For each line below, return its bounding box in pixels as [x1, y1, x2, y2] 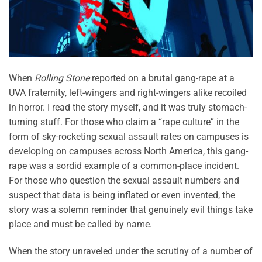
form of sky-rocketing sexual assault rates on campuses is [9, 131, 249, 142]
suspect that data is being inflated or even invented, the [9, 189, 235, 201]
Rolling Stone [35, 73, 89, 84]
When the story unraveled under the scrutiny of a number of [9, 245, 253, 257]
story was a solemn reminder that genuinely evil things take [9, 204, 253, 215]
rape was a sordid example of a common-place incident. [9, 160, 239, 171]
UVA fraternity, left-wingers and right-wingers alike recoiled [9, 87, 247, 98]
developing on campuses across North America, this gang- [9, 146, 248, 157]
